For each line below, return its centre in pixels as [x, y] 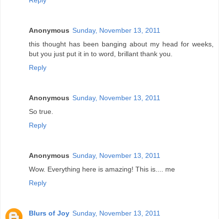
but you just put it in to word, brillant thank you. [101, 54]
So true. [41, 112]
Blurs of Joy [49, 213]
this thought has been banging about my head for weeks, [121, 44]
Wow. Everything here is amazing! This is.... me [102, 169]
